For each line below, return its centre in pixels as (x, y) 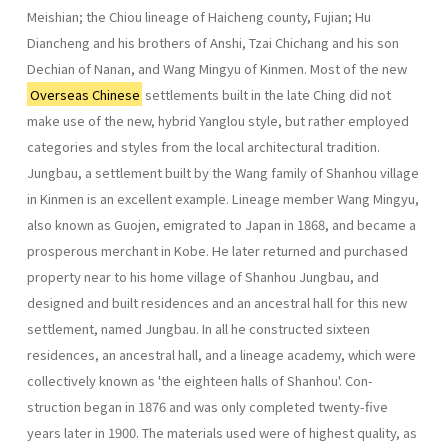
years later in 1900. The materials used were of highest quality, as (222, 432)
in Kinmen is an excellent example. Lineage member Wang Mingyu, (223, 198)
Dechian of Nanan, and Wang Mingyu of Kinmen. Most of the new (217, 68)
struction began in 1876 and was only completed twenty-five (207, 406)
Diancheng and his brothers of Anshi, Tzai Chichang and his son (213, 42)
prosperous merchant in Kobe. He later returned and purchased (217, 250)
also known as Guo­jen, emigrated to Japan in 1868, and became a (221, 224)
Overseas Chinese (84, 94)
